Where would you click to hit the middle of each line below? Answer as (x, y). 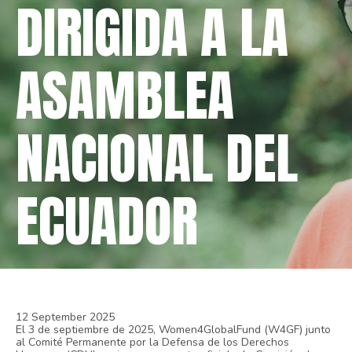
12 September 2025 (66, 317)
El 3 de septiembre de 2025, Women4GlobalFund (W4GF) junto (174, 330)
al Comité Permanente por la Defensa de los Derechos (153, 343)
